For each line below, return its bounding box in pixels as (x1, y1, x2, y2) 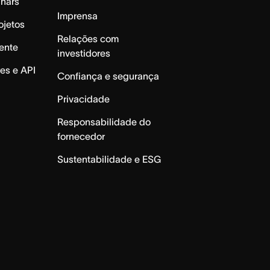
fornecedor (57, 130, 105, 142)
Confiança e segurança (57, 70, 159, 81)
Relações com (57, 33, 119, 44)
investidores (57, 47, 110, 58)
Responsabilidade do (57, 116, 151, 127)
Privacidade (57, 93, 110, 104)
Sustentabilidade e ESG (57, 153, 161, 165)
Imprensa (57, 10, 98, 21)
